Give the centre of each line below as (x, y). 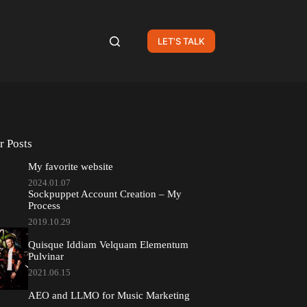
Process (45, 206)
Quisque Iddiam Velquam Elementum (109, 245)
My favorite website (71, 167)
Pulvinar (46, 257)
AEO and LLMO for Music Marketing (109, 295)
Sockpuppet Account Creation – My (105, 194)
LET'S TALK (181, 41)
